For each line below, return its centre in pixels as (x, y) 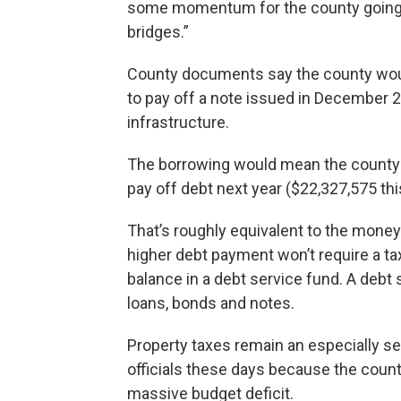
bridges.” (158, 32)
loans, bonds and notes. (211, 303)
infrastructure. (178, 123)
